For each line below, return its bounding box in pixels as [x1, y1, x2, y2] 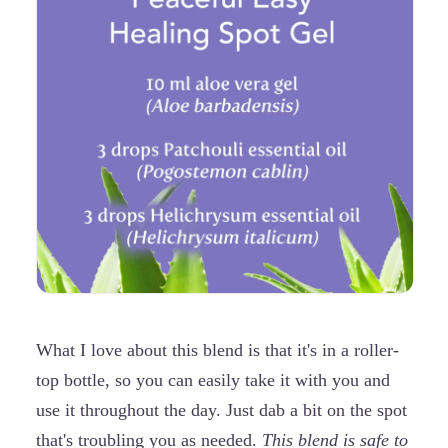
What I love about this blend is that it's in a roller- [36, 339, 399, 360]
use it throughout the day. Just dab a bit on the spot [36, 399, 407, 420]
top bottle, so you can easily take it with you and [36, 369, 390, 390]
